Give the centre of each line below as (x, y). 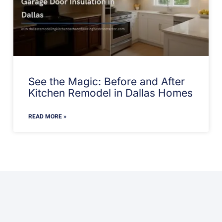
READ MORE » (47, 117)
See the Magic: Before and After (106, 82)
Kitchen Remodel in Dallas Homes (110, 93)
